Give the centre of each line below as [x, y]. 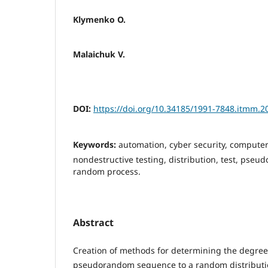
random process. [107, 172]
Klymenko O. [99, 20]
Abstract [93, 223]
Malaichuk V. [99, 54]
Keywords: [96, 145]
